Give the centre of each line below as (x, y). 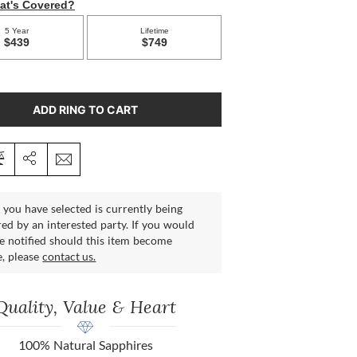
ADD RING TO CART (86, 110)
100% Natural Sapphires (85, 345)
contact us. (69, 257)
